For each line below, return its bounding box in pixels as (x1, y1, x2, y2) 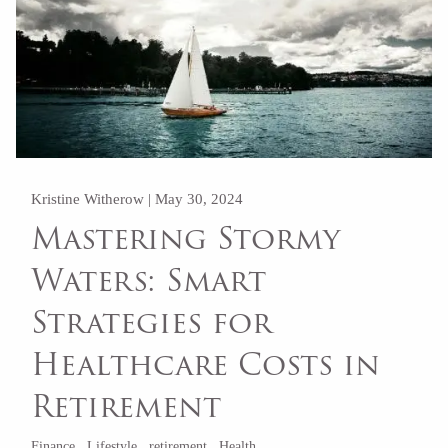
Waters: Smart (31, 256, 267, 304)
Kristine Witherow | (31, 191, 156, 208)
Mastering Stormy (31, 214, 341, 262)
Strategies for (31, 298, 273, 346)
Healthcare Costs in (31, 340, 381, 388)
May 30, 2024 (155, 191, 244, 208)
